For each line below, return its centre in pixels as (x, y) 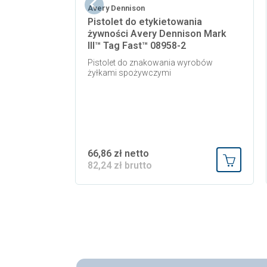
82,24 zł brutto (120, 166)
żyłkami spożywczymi (129, 73)
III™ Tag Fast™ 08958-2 (137, 46)
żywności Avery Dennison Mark (157, 34)
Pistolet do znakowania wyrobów (150, 63)
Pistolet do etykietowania (145, 22)
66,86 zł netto (118, 154)
